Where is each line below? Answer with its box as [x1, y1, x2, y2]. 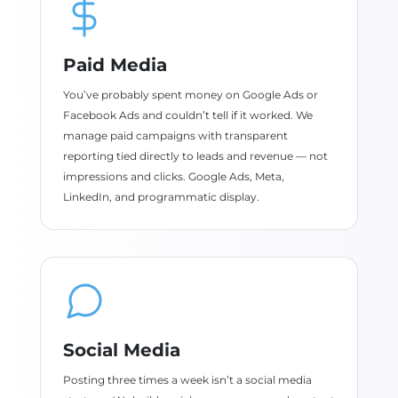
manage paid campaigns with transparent [62, 129, 288, 142]
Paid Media [62, 54, 167, 76]
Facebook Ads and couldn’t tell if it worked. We [62, 108, 313, 122]
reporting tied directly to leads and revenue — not [62, 149, 328, 163]
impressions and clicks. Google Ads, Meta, [62, 170, 284, 183]
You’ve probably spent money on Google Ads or [62, 88, 318, 101]
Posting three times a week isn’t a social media [62, 373, 312, 386]
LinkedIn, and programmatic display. [62, 190, 259, 203]
